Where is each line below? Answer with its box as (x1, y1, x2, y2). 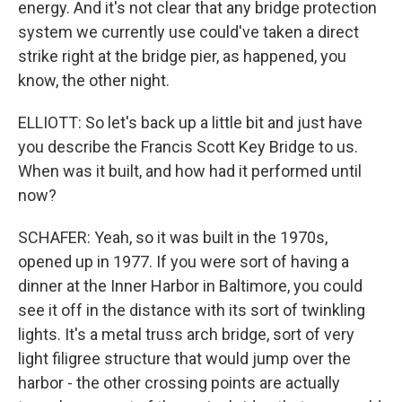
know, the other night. (18, 71, 170, 90)
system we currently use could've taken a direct (18, 22, 359, 41)
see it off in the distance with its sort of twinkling (18, 301, 365, 319)
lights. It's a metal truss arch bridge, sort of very (18, 325, 354, 344)
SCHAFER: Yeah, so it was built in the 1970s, (18, 228, 328, 247)
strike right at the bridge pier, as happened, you (18, 47, 346, 66)
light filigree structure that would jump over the (18, 349, 351, 368)
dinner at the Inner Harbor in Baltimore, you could (18, 276, 363, 295)
